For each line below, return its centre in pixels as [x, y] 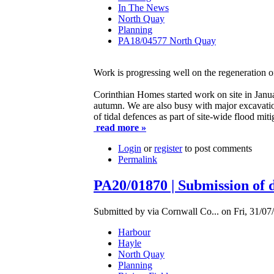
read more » [120, 128]
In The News [143, 8]
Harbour [134, 232]
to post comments [217, 149]
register [168, 149]
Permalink [138, 160]
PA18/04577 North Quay [167, 41]
